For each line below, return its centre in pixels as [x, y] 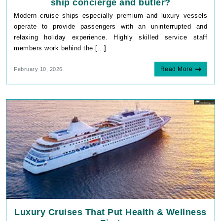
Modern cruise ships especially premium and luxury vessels [110, 15]
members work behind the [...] [60, 48]
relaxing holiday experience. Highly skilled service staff [110, 37]
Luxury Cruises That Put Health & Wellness [110, 212]
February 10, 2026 [38, 69]
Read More [176, 69]
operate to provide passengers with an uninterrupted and [110, 26]
